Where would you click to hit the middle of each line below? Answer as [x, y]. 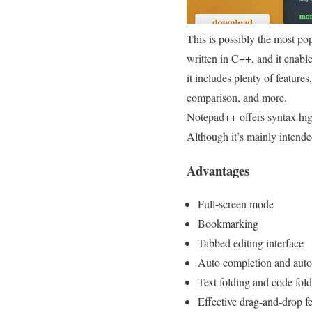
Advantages [218, 170]
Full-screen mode [236, 204]
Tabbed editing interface [251, 243]
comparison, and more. [237, 97]
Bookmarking [228, 224]
